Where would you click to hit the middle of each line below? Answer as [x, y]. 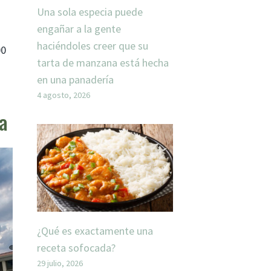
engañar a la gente [79, 28]
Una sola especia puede [90, 11]
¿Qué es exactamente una [95, 230]
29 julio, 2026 [60, 263]
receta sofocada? [76, 247]
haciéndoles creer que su [93, 45]
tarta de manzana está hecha [103, 62]
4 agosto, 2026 [64, 95]
